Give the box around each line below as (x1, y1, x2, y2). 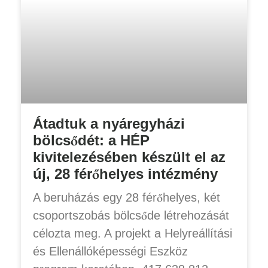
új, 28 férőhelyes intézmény (33, 165, 218, 182)
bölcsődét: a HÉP (33, 132, 150, 148)
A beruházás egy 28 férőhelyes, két (33, 190, 220, 204)
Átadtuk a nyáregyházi (33, 115, 185, 132)
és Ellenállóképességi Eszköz (33, 244, 188, 258)
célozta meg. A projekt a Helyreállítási (33, 226, 232, 240)
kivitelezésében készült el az (33, 148, 226, 165)
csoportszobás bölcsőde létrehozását (33, 208, 229, 222)
